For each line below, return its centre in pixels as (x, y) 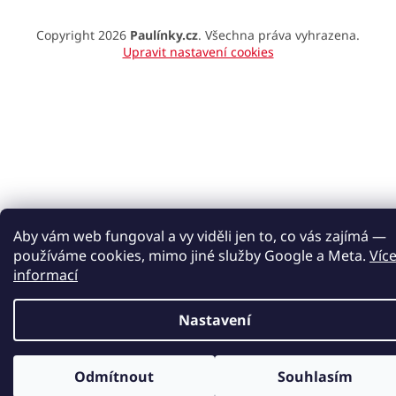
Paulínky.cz (164, 35)
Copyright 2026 (83, 35)
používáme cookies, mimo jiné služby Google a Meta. (191, 255)
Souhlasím (315, 377)
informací (46, 275)
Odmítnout (114, 377)
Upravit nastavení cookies (198, 52)
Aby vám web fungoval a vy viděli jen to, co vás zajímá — (200, 236)
